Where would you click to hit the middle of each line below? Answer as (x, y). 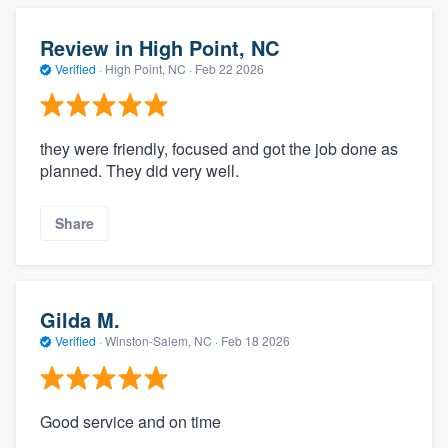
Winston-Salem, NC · (161, 340)
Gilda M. (80, 319)
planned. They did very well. (139, 171)
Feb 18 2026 (255, 340)
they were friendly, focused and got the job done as (219, 149)
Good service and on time (130, 421)
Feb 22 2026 (229, 68)
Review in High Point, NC (159, 47)
